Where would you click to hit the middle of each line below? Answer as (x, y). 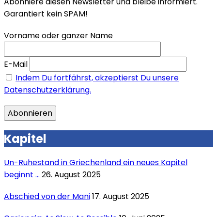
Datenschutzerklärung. (47, 90)
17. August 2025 (121, 197)
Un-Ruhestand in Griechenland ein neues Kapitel (96, 163)
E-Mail (16, 64)
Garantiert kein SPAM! (46, 14)
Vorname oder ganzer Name (58, 35)
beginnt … (22, 175)
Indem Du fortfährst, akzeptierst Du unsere (97, 77)
